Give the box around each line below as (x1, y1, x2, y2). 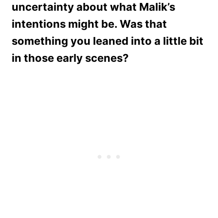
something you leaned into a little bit (12, 34, 203, 47)
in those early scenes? (12, 51, 128, 64)
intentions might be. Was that (12, 17, 167, 30)
